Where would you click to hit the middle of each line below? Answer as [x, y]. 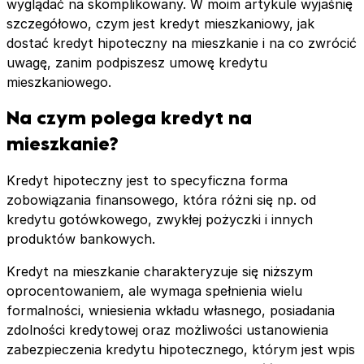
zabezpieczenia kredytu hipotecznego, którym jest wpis [181, 349]
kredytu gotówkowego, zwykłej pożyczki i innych [160, 219]
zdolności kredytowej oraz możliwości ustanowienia [167, 329]
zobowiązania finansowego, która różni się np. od [161, 199]
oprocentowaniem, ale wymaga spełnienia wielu [154, 290]
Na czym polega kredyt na [129, 118]
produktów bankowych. [81, 238]
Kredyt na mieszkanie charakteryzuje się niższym [160, 271]
